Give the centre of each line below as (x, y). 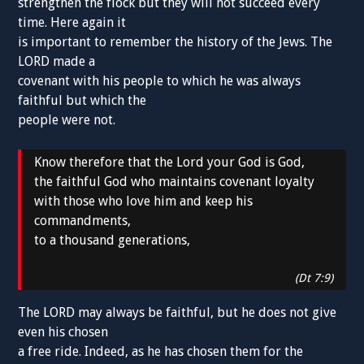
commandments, (83, 221)
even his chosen (63, 332)
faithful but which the (82, 101)
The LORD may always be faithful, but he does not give (178, 313)
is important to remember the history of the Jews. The (175, 42)
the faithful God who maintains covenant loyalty (175, 182)
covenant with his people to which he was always (160, 81)
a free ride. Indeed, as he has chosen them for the (161, 352)
